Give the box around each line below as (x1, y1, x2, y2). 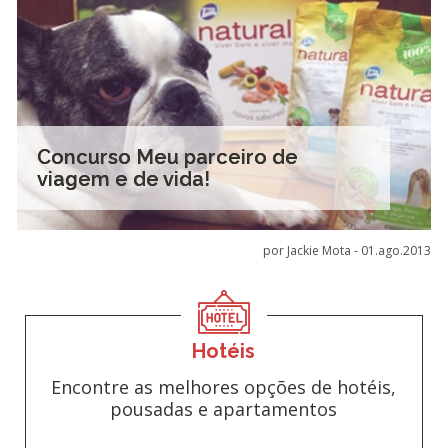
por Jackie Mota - (263, 242, 362, 259)
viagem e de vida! (36, 167, 210, 191)
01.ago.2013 (361, 242, 432, 259)
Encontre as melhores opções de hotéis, (51, 375, 397, 399)
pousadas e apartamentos (110, 397, 338, 421)
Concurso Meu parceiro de (36, 145, 298, 169)
